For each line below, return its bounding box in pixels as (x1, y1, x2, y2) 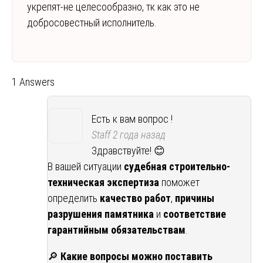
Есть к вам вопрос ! (92, 113, 173, 126)
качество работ (100, 192, 171, 205)
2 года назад (110, 129, 166, 141)
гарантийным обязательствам (48, 224, 186, 237)
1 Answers (12, 76, 55, 89)
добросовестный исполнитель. (27, 16, 157, 29)
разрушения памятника (48, 208, 154, 221)
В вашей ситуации (48, 160, 124, 173)
